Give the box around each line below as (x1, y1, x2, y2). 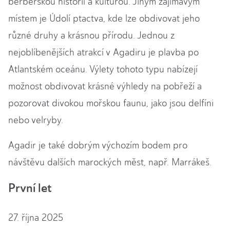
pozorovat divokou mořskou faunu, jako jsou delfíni (8, 98, 214, 109)
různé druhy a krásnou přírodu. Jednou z (8, 30, 175, 42)
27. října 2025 (8, 212, 63, 224)
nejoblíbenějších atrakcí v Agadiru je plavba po (8, 47, 199, 59)
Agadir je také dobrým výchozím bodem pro (8, 140, 187, 151)
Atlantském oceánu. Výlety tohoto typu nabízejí (8, 64, 198, 75)
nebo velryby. (8, 114, 63, 126)
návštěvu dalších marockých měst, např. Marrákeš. (8, 157, 212, 168)
